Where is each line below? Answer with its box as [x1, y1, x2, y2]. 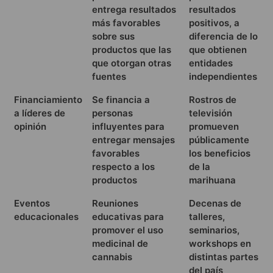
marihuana [189, 174, 236, 186]
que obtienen [189, 43, 247, 55]
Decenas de [189, 197, 241, 209]
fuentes [92, 70, 126, 82]
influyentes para [92, 120, 165, 132]
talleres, [189, 210, 225, 222]
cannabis [92, 250, 132, 263]
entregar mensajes [92, 133, 175, 146]
